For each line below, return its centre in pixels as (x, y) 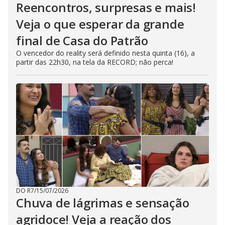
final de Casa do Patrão (82, 40)
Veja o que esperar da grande (100, 24)
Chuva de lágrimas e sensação (103, 203)
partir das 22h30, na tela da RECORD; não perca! (95, 62)
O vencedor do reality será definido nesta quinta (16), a (105, 53)
